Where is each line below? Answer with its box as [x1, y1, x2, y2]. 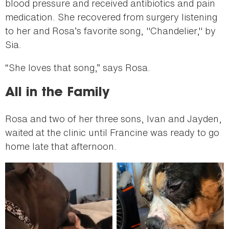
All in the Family [5, 86, 109, 100]
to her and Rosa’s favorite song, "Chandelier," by [5, 24, 216, 38]
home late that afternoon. [5, 140, 117, 153]
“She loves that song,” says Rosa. [5, 61, 150, 75]
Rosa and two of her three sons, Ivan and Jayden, [5, 112, 222, 126]
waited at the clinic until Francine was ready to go [5, 126, 219, 140]
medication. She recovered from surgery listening [5, 10, 217, 24]
